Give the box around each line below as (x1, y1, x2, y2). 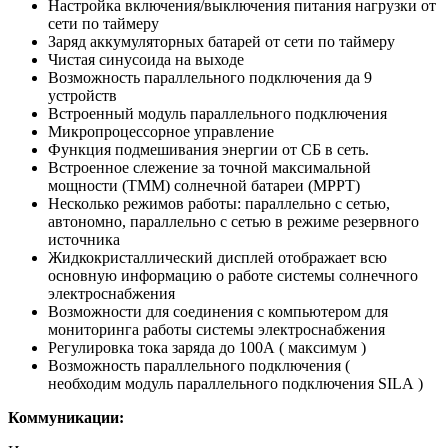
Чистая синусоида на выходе (48, 51, 244, 69)
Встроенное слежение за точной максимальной (48, 159, 371, 177)
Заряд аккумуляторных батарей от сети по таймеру (48, 33, 395, 51)
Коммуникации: (8, 409, 124, 427)
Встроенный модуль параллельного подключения (48, 105, 387, 123)
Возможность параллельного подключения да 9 (48, 69, 372, 87)
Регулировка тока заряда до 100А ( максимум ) (48, 339, 366, 357)
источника (48, 231, 120, 249)
